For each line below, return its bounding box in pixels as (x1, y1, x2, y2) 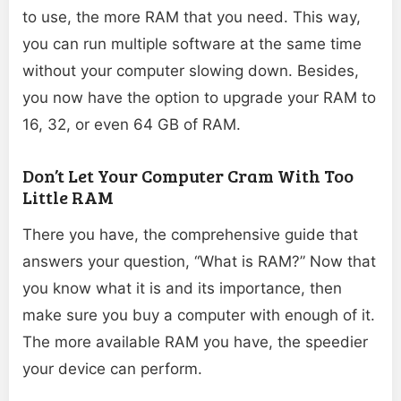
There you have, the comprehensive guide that (22, 226, 358, 244)
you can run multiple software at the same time (22, 35, 362, 54)
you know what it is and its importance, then (22, 279, 342, 298)
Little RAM (22, 184, 114, 210)
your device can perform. (22, 360, 202, 379)
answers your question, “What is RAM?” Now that (22, 252, 376, 271)
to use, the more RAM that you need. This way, (22, 8, 361, 27)
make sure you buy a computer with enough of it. (22, 306, 375, 325)
